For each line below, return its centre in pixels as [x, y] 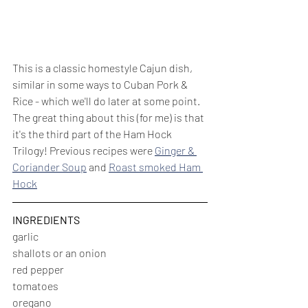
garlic [25, 236]
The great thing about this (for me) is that [109, 117]
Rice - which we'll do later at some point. [107, 101]
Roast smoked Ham [156, 167]
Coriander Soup [49, 167]
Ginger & [176, 150]
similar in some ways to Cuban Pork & [101, 84]
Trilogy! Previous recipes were [84, 150]
